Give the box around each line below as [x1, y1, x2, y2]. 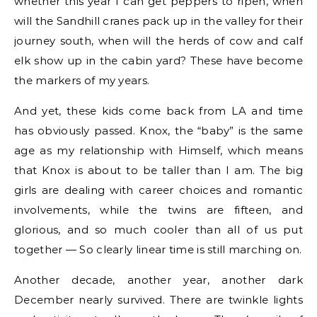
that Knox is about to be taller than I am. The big [14, 163, 303, 177]
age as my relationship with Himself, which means [14, 144, 303, 157]
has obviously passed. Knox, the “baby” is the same [14, 124, 303, 137]
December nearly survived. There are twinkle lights [14, 293, 303, 306]
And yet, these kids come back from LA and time [14, 104, 303, 117]
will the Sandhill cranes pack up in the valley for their [14, 14, 303, 28]
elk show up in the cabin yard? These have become [14, 54, 303, 67]
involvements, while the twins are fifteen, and [14, 203, 303, 217]
